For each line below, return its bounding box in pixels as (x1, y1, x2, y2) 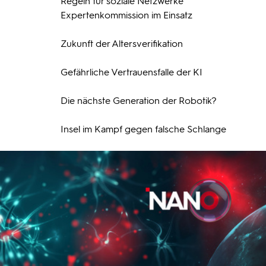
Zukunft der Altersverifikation (61, 38, 183, 49)
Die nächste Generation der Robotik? (61, 95, 217, 106)
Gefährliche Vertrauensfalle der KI (61, 66, 202, 78)
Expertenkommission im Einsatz (61, 9, 192, 21)
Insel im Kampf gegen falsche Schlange (61, 123, 226, 135)
